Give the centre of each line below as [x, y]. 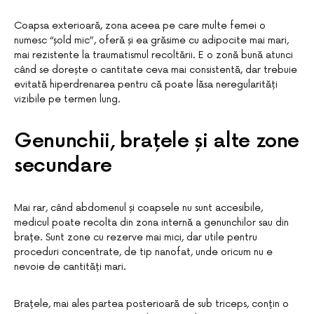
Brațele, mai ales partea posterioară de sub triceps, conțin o [151, 304]
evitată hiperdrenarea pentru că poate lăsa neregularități [146, 84]
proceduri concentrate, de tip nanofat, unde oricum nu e [143, 252]
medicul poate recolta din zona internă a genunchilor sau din [151, 223]
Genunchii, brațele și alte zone [157, 141]
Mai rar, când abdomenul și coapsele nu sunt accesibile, [138, 208]
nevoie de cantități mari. [70, 267]
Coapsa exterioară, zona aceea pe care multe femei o [140, 26]
